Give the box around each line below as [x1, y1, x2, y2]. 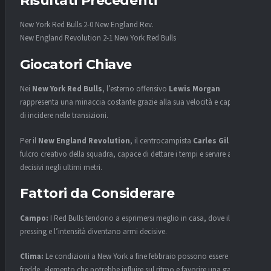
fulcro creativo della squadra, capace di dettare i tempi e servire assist [20, 148, 245, 160]
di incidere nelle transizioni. [20, 110, 108, 122]
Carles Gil [193, 135, 229, 146]
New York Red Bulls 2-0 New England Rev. [20, 19, 154, 31]
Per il [20, 135, 38, 146]
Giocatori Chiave [20, 56, 132, 73]
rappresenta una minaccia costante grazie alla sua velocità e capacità [20, 97, 248, 108]
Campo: [20, 212, 48, 224]
